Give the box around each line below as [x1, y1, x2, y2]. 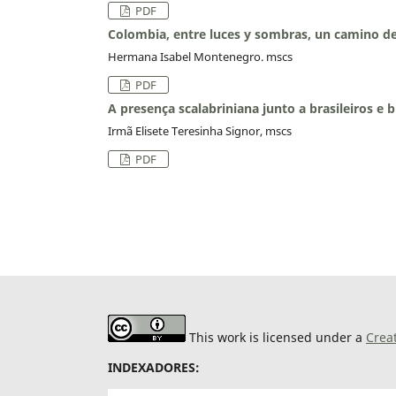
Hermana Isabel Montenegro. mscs [108, 48, 293, 65]
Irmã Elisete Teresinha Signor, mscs [108, 122, 292, 139]
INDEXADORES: [108, 358, 200, 376]
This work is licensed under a [186, 328, 366, 346]
